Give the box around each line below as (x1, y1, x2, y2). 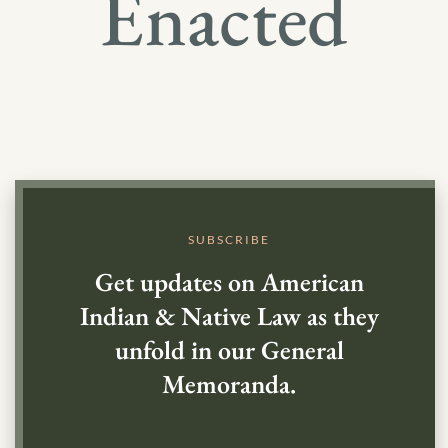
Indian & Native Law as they (79, 299, 379, 333)
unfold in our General (114, 333, 344, 367)
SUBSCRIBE (188, 232, 270, 247)
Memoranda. (162, 367, 296, 401)
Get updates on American (94, 265, 364, 299)
